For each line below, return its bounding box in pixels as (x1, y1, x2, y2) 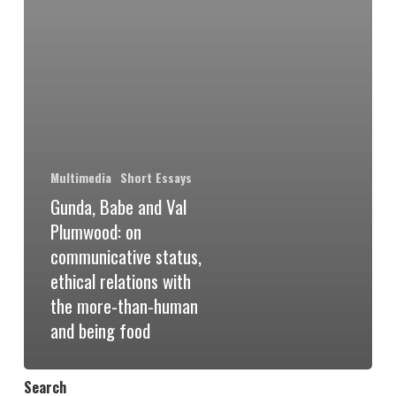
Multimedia (49, 167, 111, 187)
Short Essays (119, 167, 192, 187)
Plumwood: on (49, 217, 141, 245)
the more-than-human (49, 291, 198, 319)
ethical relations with (49, 266, 191, 294)
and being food (49, 316, 150, 344)
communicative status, (49, 241, 202, 270)
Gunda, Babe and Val (49, 192, 187, 220)
